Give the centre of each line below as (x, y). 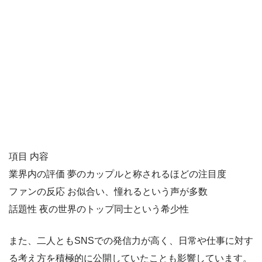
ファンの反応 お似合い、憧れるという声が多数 (108, 191)
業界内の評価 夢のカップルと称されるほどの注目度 (118, 174)
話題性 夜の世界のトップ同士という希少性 (99, 209)
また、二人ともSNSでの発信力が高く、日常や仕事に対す (131, 240)
